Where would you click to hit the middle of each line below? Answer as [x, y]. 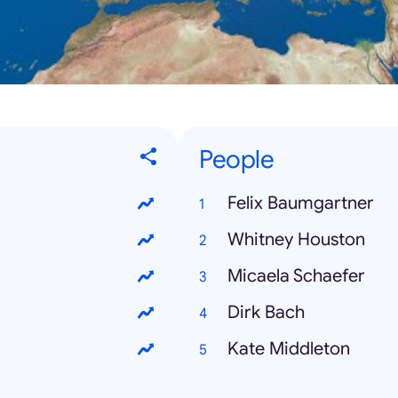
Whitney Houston [296, 240]
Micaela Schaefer [296, 276]
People [236, 160]
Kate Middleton [289, 349]
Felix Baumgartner [301, 203]
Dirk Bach [266, 313]
